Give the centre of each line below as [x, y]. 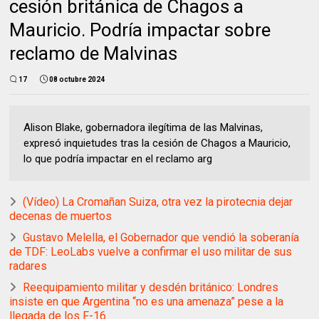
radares [28, 266]
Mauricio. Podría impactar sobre [140, 30]
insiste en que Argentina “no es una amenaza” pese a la [147, 301]
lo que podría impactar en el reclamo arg [118, 158]
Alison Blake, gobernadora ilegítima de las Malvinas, [143, 127]
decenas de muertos [61, 216]
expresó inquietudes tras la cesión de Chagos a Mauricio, [157, 143]
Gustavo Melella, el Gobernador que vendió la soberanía [161, 237]
